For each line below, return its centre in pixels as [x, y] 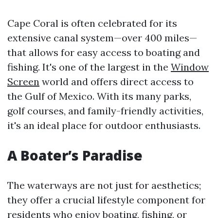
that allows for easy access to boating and [104, 52]
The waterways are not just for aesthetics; [104, 185]
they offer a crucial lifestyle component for [106, 200]
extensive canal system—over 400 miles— [102, 38]
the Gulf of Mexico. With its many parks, [99, 96]
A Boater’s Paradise [75, 155]
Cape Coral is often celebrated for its [92, 23]
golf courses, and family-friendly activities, [105, 111]
